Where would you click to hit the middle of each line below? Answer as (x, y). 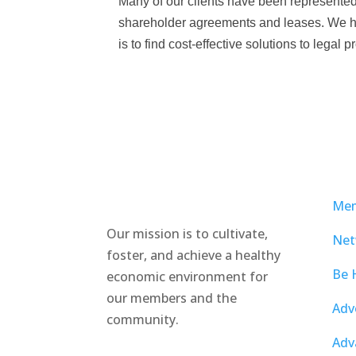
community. (143, 320)
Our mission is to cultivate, (188, 234)
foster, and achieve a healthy (194, 255)
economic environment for (188, 277)
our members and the (172, 298)
